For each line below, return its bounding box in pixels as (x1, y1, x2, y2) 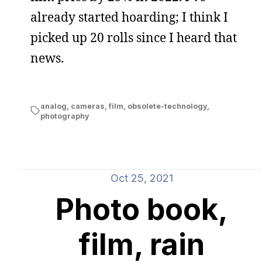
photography (40, 111, 89, 120)
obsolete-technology (127, 101, 207, 111)
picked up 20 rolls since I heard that (30, 29, 237, 46)
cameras (70, 101, 105, 111)
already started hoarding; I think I (30, 8, 228, 25)
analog (40, 101, 67, 111)
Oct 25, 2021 (110, 171, 173, 184)
